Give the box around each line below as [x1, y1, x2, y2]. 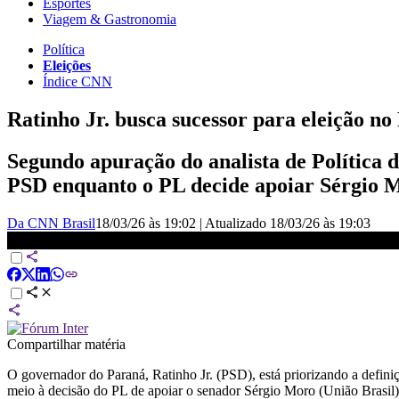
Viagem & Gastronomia [43, 11, 176, 27]
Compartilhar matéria [7, 336, 126, 352]
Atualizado [205, 215, 270, 231]
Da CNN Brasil [7, 215, 95, 231]
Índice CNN [43, 73, 112, 89]
